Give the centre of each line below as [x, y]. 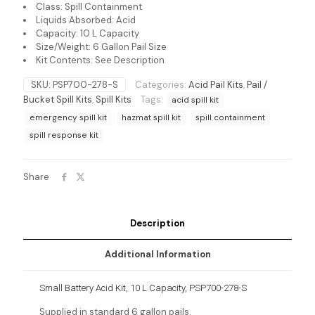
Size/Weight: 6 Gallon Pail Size [101, 47]
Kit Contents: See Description [100, 60]
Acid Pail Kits [216, 85]
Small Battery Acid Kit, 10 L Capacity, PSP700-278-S [143, 288]
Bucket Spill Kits [58, 99]
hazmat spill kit [151, 117]
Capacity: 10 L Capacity [88, 33]
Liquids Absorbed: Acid [86, 20]
